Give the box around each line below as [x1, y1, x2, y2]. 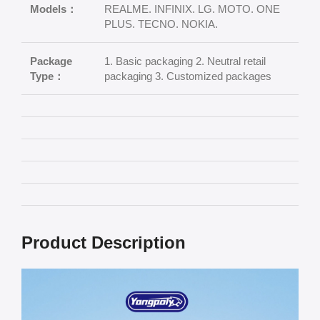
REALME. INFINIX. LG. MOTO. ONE [104, 3, 280, 15]
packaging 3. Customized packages [104, 70, 271, 82]
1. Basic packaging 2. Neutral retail [104, 55, 266, 67]
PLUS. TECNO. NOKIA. [104, 18, 218, 30]
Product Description [21, 233, 186, 252]
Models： [30, 3, 77, 15]
